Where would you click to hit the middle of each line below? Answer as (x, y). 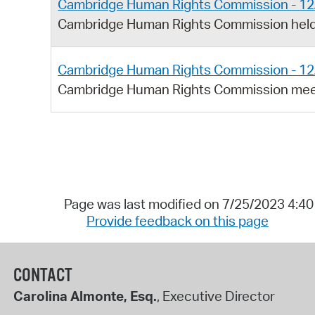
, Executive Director (216, 296)
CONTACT (43, 276)
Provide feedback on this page (178, 221)
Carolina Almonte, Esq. (85, 296)
